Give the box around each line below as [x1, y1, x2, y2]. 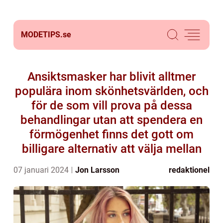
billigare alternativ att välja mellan [21, 142, 202, 156]
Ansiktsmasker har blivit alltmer [27, 70, 196, 84]
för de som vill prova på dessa [31, 99, 192, 112]
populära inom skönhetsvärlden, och [14, 84, 209, 98]
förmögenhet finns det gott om [29, 127, 194, 141]
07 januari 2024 [13, 165, 71, 175]
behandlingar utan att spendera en [20, 113, 203, 127]
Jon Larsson [75, 165, 119, 175]
